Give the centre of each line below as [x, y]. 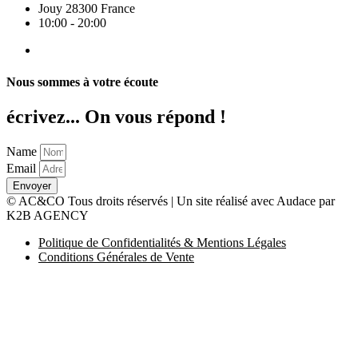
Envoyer [32, 185]
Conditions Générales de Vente [116, 257]
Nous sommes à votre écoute [82, 82]
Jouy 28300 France [87, 9]
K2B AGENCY [48, 215]
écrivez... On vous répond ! [116, 116]
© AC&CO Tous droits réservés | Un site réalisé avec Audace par [171, 201]
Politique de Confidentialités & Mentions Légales [162, 242]
